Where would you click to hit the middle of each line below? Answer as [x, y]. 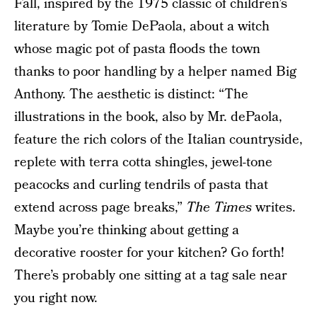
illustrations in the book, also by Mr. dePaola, [148, 117]
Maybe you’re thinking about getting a [127, 230]
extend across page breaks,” [100, 208]
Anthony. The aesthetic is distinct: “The [131, 94]
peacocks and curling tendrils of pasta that [141, 185]
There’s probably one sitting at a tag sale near [151, 276]
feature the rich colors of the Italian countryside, [158, 140]
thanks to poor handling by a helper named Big [155, 72]
